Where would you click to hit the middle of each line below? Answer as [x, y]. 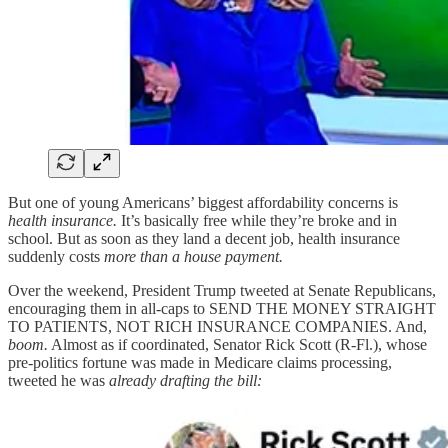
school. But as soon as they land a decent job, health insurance [204, 239]
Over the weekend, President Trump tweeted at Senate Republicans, [222, 291]
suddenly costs [56, 257]
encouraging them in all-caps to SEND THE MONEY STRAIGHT [222, 309]
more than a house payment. [193, 257]
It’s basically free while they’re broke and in [257, 221]
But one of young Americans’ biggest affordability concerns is [203, 203]
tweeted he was [58, 381]
